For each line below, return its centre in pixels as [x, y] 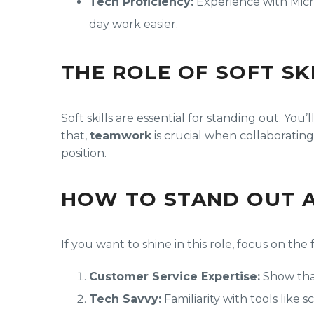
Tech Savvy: [125, 299]
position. [84, 153]
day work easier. [134, 24]
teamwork [121, 135]
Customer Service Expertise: [175, 276]
